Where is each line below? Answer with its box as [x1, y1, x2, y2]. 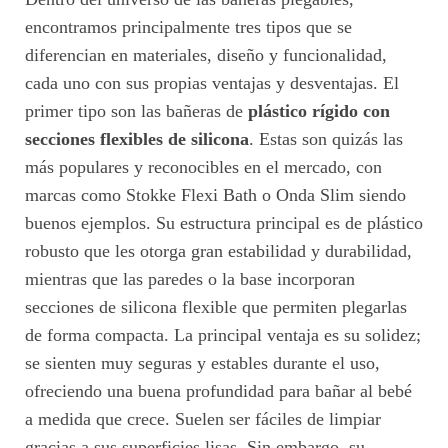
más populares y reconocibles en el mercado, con [25, 157, 382, 178]
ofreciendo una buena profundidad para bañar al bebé [25, 381, 412, 402]
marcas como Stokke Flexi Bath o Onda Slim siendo [25, 185, 406, 206]
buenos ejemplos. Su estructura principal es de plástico [25, 213, 423, 234]
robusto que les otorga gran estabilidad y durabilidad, [25, 241, 412, 262]
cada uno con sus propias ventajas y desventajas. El [25, 73, 399, 94]
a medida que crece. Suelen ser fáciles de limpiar [25, 409, 381, 430]
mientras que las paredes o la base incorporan [25, 269, 355, 290]
